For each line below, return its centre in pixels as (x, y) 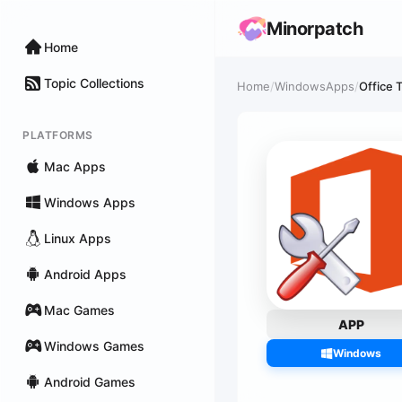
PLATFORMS (58, 135)
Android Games (90, 381)
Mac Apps (75, 166)
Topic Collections (94, 83)
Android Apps (85, 274)
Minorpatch (315, 29)
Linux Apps (78, 238)
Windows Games (94, 345)
